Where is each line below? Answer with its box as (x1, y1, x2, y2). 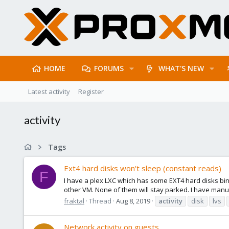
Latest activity (28, 87, 70, 96)
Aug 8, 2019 (116, 196, 150, 205)
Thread (89, 196, 111, 205)
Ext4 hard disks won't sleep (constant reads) (64, 163, 221, 174)
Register (78, 87, 104, 96)
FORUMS (94, 63, 124, 73)
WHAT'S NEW (158, 63, 204, 73)
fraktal (64, 196, 84, 205)
